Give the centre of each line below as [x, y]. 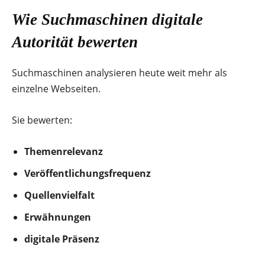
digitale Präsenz [62, 239]
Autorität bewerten [75, 42]
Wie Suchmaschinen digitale [107, 19]
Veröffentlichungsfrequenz [88, 173]
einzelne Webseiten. [56, 88]
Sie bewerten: [42, 120]
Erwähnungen [58, 217]
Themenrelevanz [64, 151]
